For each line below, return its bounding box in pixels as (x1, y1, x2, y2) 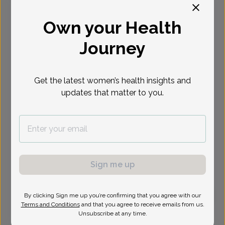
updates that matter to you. (61, 88, 164, 97)
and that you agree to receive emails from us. (81, 201, 204, 208)
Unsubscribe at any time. (78, 210, 147, 217)
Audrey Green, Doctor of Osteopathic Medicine (12, 210, 185, 218)
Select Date (34, 11, 78, 20)
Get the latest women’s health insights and (34, 76, 191, 85)
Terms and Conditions (21, 201, 80, 208)
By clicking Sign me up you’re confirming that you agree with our (24, 192, 201, 199)
